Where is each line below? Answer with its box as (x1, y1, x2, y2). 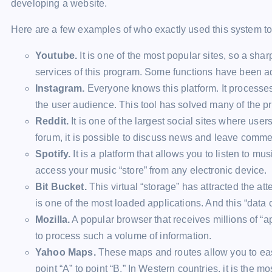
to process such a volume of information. (35, 231, 212, 241)
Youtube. (35, 50, 78, 61)
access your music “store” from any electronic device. (35, 165, 267, 175)
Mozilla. (35, 214, 70, 225)
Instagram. (35, 83, 85, 93)
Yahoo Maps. (35, 247, 96, 257)
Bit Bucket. (35, 182, 87, 192)
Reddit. (35, 116, 69, 126)
